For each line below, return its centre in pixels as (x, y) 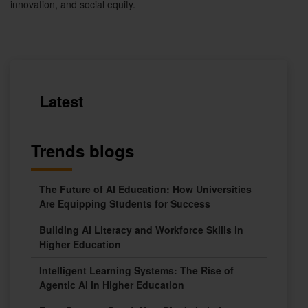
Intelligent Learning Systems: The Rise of (136, 271)
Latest (62, 101)
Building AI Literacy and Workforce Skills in (141, 230)
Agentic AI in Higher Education (112, 285)
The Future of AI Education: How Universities (145, 189)
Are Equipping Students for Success (125, 204)
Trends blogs (82, 151)
